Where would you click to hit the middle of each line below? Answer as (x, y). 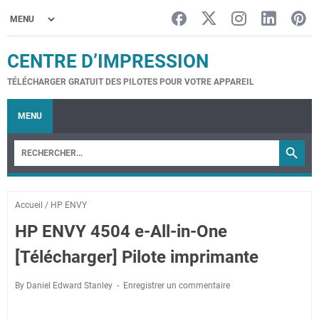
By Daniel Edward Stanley (65, 286)
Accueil (29, 205)
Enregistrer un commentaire (177, 286)
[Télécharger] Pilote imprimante (137, 257)
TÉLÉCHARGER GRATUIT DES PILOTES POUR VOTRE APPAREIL (131, 82)
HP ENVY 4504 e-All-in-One (121, 231)
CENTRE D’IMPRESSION (108, 61)
